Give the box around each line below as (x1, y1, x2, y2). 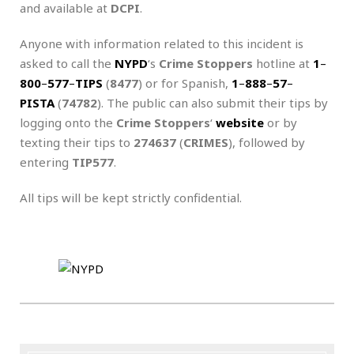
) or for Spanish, (138, 74, 232, 91)
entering (20, 153, 72, 170)
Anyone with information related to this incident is (20, 35, 303, 51)
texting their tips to (20, 134, 134, 150)
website (216, 114, 264, 130)
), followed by (228, 134, 305, 150)
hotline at (253, 55, 313, 71)
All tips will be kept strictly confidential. (20, 189, 242, 205)
